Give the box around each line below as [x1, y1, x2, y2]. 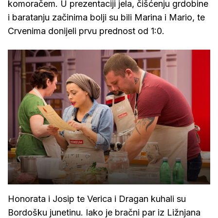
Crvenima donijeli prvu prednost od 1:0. [8, 26, 164, 36]
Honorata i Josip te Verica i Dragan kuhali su [8, 194, 186, 204]
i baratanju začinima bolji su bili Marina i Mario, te [8, 12, 205, 22]
